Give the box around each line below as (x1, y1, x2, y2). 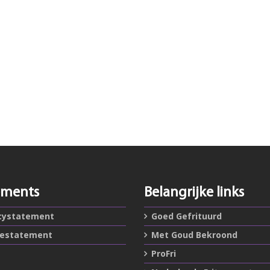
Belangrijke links (144, 186, 244, 200)
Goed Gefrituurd (151, 210, 222, 222)
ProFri (151, 248, 176, 259)
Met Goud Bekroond (151, 229, 237, 240)
